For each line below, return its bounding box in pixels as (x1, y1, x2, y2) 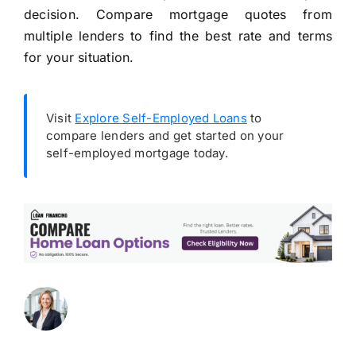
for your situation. (23, 49, 134, 66)
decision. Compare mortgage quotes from (23, 6, 333, 23)
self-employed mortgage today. (45, 145, 228, 161)
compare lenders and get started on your (45, 128, 284, 144)
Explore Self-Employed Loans (75, 110, 247, 126)
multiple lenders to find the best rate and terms (23, 28, 333, 44)
